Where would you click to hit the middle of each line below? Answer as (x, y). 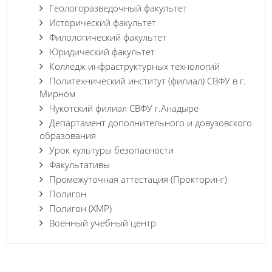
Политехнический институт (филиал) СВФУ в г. (148, 81)
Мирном (57, 94)
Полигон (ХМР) (80, 209)
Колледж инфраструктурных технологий (134, 66)
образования (68, 136)
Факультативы (80, 165)
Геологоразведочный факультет (118, 8)
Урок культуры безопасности (111, 150)
